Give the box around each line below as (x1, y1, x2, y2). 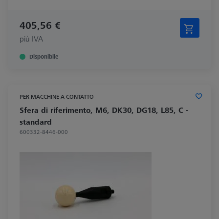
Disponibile (29, 52, 58, 61)
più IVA (20, 33, 43, 44)
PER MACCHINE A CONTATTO (20, 92, 94, 101)
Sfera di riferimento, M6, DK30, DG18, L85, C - (20, 104, 188, 115)
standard (20, 116, 52, 127)
